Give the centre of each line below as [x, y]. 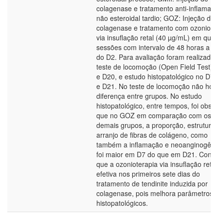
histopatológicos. [122, 203]
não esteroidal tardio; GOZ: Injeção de [155, 18]
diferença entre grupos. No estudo [149, 96]
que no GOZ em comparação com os [154, 115]
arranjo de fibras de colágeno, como [152, 135]
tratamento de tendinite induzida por [152, 183]
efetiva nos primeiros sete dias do [148, 174]
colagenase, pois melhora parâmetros [155, 193]
